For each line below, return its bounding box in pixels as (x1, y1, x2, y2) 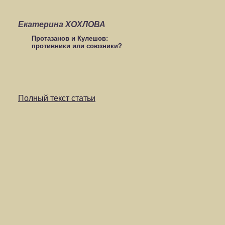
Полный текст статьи (18, 94, 95, 102)
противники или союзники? (31, 42, 122, 50)
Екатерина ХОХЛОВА (18, 20, 105, 29)
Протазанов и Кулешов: (31, 34, 108, 42)
